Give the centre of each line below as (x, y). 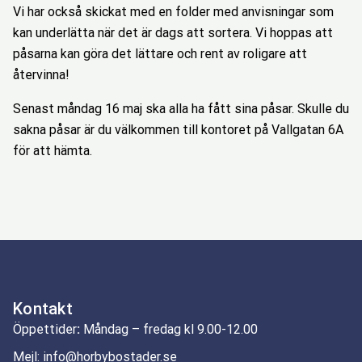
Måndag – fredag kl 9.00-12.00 (170, 329)
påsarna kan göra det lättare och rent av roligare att (160, 54)
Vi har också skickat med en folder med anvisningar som (173, 12)
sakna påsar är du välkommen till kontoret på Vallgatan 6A (178, 130)
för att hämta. (53, 151)
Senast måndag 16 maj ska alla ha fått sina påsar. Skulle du (181, 109)
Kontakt (43, 309)
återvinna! (41, 75)
